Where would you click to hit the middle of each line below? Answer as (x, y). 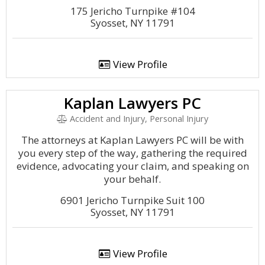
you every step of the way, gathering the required (132, 153)
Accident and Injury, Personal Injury (138, 119)
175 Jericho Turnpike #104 (132, 11)
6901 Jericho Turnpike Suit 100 (132, 200)
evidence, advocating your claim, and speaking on (132, 166)
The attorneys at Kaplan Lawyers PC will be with (132, 140)
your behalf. (132, 179)
